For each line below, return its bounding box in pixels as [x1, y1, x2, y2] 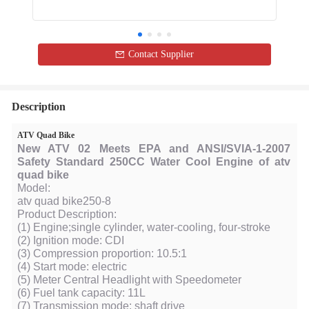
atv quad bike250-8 [17, 195, 111, 207]
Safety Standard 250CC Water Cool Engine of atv [17, 156, 290, 168]
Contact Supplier [128, 49, 194, 59]
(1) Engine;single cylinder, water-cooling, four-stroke [17, 221, 270, 233]
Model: [17, 182, 50, 194]
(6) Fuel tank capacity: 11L [17, 287, 146, 299]
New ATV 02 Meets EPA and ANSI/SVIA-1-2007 [17, 143, 290, 154]
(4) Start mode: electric [17, 261, 127, 272]
